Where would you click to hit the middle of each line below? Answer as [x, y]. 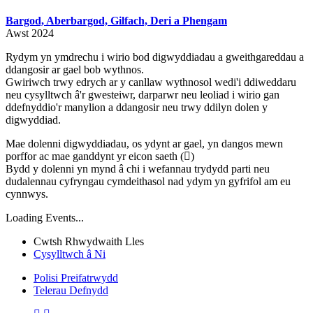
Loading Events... [45, 217]
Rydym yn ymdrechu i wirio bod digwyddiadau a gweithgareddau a [155, 57]
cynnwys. [27, 194]
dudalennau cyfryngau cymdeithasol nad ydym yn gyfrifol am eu [148, 181]
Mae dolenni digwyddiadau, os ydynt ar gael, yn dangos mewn [144, 143]
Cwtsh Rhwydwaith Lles [89, 241]
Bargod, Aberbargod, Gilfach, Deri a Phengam [116, 20]
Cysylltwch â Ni [70, 254]
